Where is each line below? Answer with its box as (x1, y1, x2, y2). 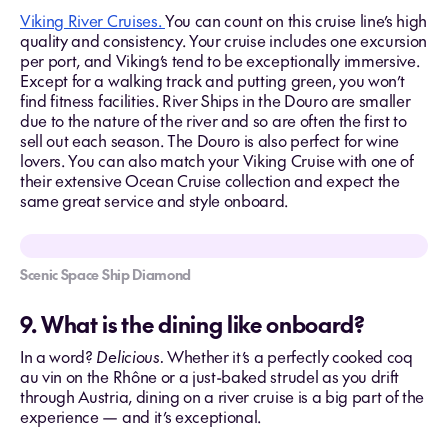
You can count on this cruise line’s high (164, 9, 428, 31)
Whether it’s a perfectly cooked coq (163, 345, 413, 367)
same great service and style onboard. (20, 189, 289, 211)
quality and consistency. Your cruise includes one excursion (20, 29, 428, 51)
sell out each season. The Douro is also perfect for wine (20, 129, 400, 151)
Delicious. (96, 345, 164, 367)
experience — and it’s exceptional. (20, 405, 262, 427)
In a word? (20, 345, 97, 367)
